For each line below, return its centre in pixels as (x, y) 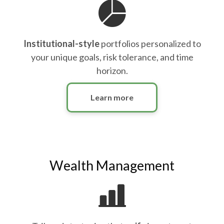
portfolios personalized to (151, 43)
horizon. (112, 70)
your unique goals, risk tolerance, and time (112, 57)
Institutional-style (61, 43)
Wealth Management (112, 165)
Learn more (112, 97)
